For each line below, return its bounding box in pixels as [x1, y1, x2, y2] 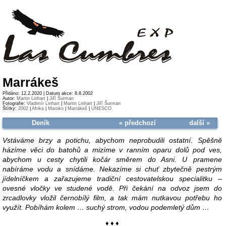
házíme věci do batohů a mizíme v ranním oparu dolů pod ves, [3, 145, 222, 154]
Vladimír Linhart [27, 100, 60, 106]
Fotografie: [3, 100, 27, 106]
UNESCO [91, 105, 111, 111]
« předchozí [119, 119, 156, 127]
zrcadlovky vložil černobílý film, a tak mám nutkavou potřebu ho [3, 193, 222, 202]
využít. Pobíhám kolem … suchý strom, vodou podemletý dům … [3, 203, 209, 211]
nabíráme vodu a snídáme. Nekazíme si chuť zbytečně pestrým [3, 164, 222, 173]
